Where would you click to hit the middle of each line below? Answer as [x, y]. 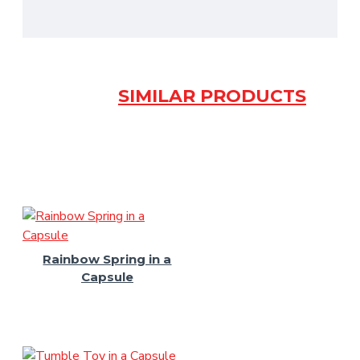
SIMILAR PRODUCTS [212, 96]
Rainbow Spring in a [107, 259]
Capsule [107, 277]
